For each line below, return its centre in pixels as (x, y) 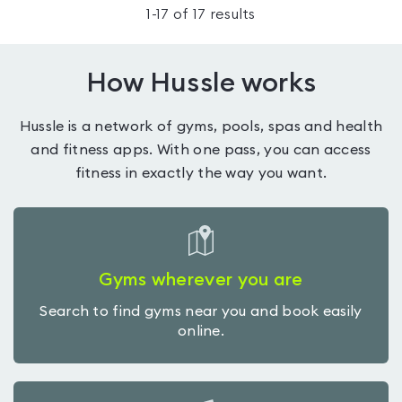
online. (201, 332)
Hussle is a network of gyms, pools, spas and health (201, 127)
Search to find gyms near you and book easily (201, 312)
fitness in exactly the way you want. (201, 174)
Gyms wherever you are (201, 280)
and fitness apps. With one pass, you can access (201, 150)
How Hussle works (201, 84)
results (231, 14)
